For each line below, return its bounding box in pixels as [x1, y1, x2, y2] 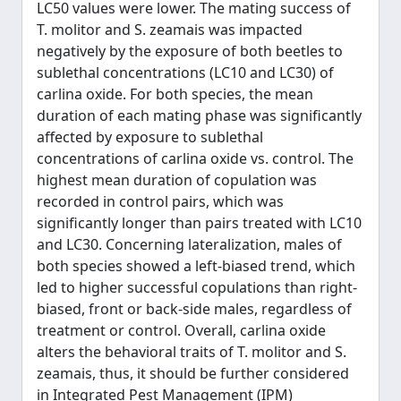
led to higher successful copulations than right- [37, 277, 357, 297]
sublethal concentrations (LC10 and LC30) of [37, 63, 334, 82]
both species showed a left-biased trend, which [37, 256, 355, 276]
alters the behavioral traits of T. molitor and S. [37, 342, 346, 362]
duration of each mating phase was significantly [37, 106, 362, 125]
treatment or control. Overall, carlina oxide [37, 320, 326, 340]
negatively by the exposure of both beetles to [37, 41, 343, 61]
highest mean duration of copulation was [37, 170, 317, 190]
